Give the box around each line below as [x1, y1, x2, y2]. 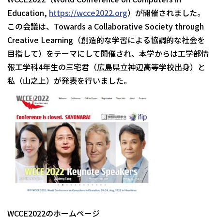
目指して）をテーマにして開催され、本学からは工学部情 [7, 47, 209, 60]
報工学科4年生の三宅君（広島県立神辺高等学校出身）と [7, 61, 205, 73]
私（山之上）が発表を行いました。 [7, 75, 131, 87]
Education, [7, 7, 49, 19]
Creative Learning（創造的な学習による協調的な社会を [7, 34, 205, 46]
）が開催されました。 [127, 7, 205, 19]
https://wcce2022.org [49, 7, 127, 19]
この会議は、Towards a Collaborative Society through [7, 20, 204, 32]
